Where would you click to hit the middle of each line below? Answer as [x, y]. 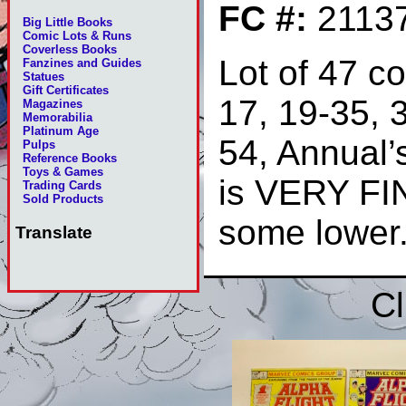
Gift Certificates [66, 91]
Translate [53, 233]
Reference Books [70, 159]
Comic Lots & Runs [77, 36]
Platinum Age [61, 131]
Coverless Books [70, 50]
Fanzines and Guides [82, 63]
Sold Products [63, 199]
